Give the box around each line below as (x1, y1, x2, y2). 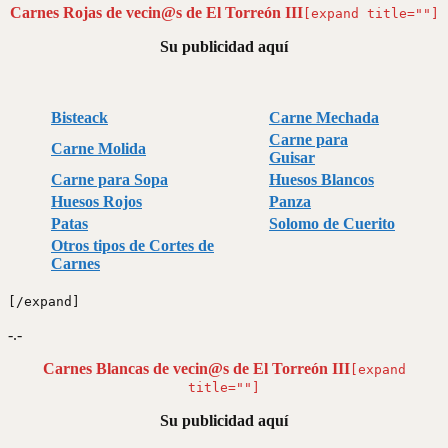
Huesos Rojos (51, 192, 142, 210)
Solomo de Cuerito (269, 214, 395, 232)
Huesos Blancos (269, 170, 374, 188)
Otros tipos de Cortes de (51, 236, 214, 254)
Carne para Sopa (51, 170, 168, 188)
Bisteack (51, 108, 108, 126)
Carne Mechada (269, 108, 379, 126)
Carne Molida (51, 139, 146, 157)
